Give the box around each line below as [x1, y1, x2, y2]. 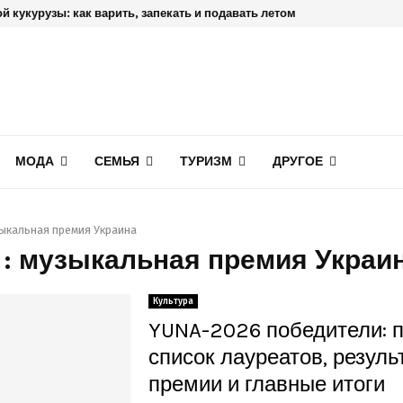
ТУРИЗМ [180, 154, 232, 169]
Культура [152, 296, 193, 307]
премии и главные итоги [148, 372, 385, 397]
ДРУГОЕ [273, 154, 323, 169]
